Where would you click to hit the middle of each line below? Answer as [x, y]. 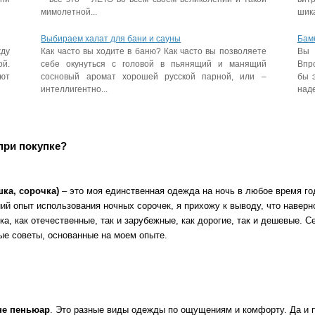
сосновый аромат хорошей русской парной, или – [154, 77]
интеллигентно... [75, 89]
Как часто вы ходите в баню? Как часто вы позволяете [154, 51]
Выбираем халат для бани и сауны [111, 39]
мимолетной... [69, 12]
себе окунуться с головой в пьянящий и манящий [154, 64]
